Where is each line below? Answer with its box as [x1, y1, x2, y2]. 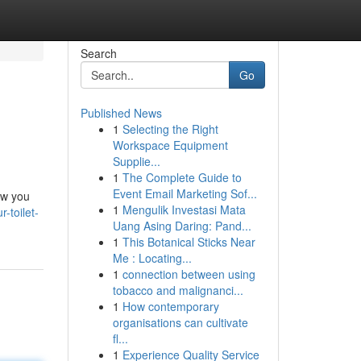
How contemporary [122, 298, 219, 314]
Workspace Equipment [112, 137, 228, 153]
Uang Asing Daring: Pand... [112, 218, 251, 234]
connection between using [122, 266, 255, 282]
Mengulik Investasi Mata [122, 201, 246, 218]
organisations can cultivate [112, 314, 248, 330]
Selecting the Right [122, 121, 218, 137]
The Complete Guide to [122, 169, 242, 185]
